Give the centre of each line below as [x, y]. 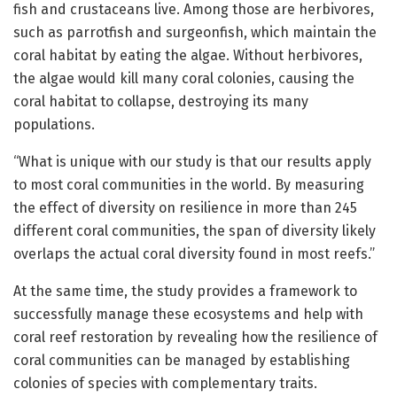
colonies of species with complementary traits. [165, 384]
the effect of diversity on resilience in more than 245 [185, 208]
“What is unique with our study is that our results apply [192, 162]
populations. [54, 125]
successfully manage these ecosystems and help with [188, 315]
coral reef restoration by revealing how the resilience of [195, 338]
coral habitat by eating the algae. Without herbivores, [188, 56]
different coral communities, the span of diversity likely [195, 231]
